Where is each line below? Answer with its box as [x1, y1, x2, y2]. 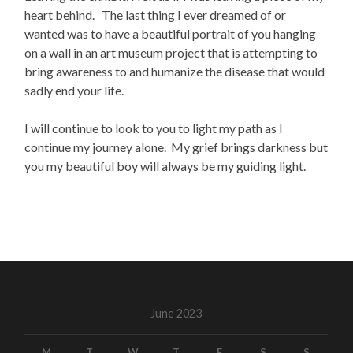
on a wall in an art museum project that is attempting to [24, 45, 318, 61]
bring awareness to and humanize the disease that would [24, 64, 325, 80]
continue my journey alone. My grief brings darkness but [24, 139, 329, 155]
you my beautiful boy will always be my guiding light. [24, 158, 309, 174]
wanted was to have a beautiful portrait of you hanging [24, 26, 317, 42]
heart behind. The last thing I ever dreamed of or [24, 7, 287, 23]
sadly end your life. [24, 83, 129, 98]
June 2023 [150, 306, 203, 320]
